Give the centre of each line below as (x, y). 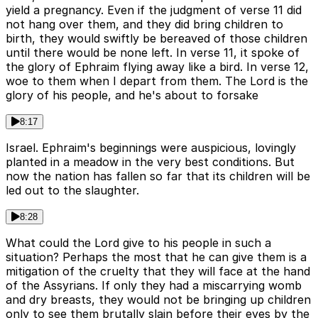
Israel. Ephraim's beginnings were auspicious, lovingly (151, 148)
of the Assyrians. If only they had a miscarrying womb (154, 286)
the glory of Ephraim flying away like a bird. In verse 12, (157, 67)
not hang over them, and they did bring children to (144, 24)
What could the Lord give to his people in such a (138, 243)
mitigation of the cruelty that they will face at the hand (158, 272)
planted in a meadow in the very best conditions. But (150, 162)
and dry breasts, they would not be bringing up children (158, 300)
